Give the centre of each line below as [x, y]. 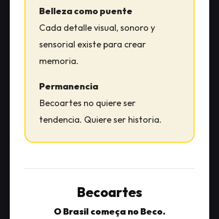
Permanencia [69, 86]
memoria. [59, 61]
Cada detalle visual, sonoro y [97, 27]
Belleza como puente [86, 11]
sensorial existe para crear [93, 44]
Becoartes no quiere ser [88, 103]
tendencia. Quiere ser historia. [100, 119]
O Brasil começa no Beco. [109, 211]
